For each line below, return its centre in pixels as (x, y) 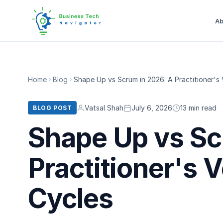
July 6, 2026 (152, 108)
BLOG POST (53, 108)
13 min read (199, 108)
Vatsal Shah (104, 108)
